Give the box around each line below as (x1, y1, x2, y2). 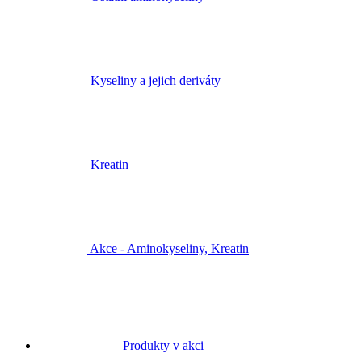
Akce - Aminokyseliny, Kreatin (90, 242, 249, 256)
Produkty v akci (123, 339, 204, 353)
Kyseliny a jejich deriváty (90, 74, 221, 88)
